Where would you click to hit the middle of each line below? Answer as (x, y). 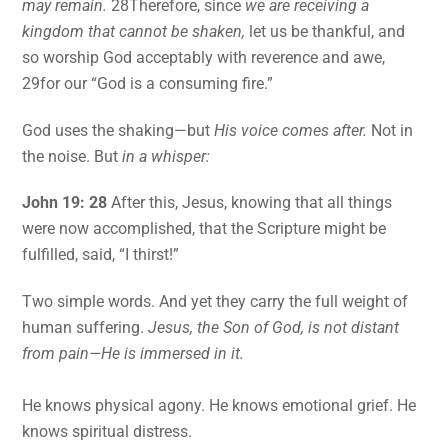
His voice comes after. (291, 130)
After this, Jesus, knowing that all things (250, 203)
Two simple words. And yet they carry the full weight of (215, 302)
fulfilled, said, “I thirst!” (101, 255)
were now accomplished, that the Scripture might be (204, 229)
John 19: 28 (65, 203)
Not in (390, 130)
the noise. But (72, 156)
